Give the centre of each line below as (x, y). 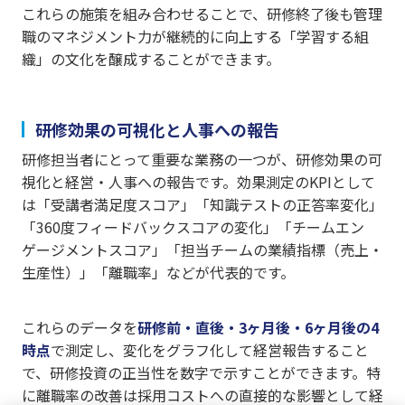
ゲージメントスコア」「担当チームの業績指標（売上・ (202, 249)
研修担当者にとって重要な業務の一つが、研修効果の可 (202, 159)
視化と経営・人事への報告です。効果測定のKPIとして (198, 181)
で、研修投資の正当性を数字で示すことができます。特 (201, 372)
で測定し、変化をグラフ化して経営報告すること (210, 349)
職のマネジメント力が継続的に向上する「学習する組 (195, 36)
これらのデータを (80, 327)
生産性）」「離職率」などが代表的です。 (158, 272)
